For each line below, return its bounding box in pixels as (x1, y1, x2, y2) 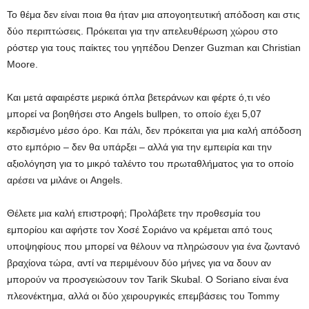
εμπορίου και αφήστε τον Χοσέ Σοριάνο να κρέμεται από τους (7, 224, 272, 235)
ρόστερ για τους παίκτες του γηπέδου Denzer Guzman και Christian (7, 42, 301, 53)
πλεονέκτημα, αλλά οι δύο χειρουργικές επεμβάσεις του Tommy (7, 290, 279, 301)
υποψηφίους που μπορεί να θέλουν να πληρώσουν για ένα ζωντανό (7, 241, 300, 252)
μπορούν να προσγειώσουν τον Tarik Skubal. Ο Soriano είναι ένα (7, 274, 288, 285)
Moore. (7, 59, 38, 70)
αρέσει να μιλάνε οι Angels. (7, 175, 123, 186)
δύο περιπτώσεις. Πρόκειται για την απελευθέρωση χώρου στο (7, 26, 278, 37)
